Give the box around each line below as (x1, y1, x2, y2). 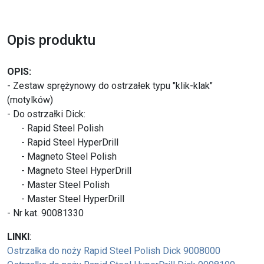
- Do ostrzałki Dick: (7, 108, 85, 120)
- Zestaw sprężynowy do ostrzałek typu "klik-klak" (7, 80, 213, 91)
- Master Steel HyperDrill (7, 193, 124, 204)
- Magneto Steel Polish (7, 150, 117, 162)
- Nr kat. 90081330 (7, 207, 84, 219)
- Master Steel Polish (7, 179, 110, 190)
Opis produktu (7, 31, 95, 48)
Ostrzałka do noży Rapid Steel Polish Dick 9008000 (7, 245, 220, 256)
